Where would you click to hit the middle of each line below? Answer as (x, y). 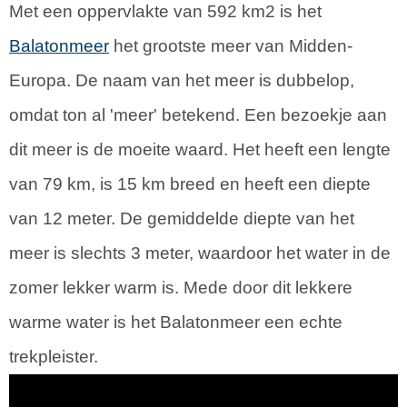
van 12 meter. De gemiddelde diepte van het (182, 218)
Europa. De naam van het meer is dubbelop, (182, 80)
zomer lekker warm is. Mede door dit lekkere (181, 287)
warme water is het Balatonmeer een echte (176, 322)
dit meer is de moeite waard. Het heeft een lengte (200, 149)
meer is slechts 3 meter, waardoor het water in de (200, 253)
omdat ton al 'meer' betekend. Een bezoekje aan (198, 114)
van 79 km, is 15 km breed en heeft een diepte (190, 184)
